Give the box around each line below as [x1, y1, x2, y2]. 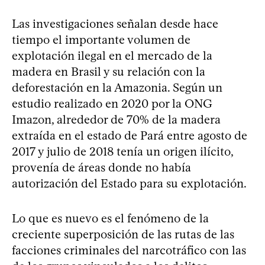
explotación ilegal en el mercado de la [12, 49, 212, 63]
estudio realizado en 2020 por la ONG [12, 96, 212, 111]
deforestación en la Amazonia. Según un [12, 80, 222, 95]
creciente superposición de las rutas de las [12, 227, 234, 242]
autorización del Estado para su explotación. [12, 176, 247, 191]
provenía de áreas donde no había [12, 160, 191, 175]
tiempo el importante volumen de [12, 33, 190, 47]
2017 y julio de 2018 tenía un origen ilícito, [12, 144, 233, 159]
